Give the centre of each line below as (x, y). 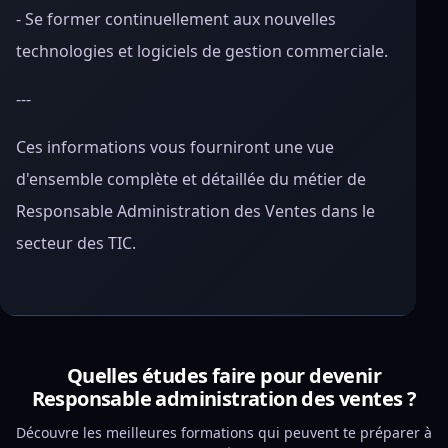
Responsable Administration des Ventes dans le (195, 211)
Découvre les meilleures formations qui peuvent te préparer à (224, 432)
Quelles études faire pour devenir (224, 375)
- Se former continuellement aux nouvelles (176, 19)
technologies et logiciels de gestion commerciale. (202, 51)
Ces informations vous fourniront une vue (175, 147)
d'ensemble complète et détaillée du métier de (191, 179)
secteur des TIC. (76, 243)
